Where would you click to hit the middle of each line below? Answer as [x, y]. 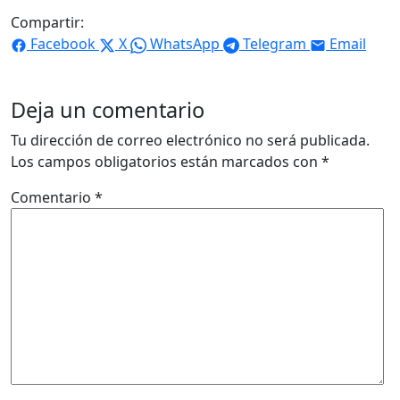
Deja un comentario [108, 110]
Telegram [275, 44]
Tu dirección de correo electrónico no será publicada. [190, 141]
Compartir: [47, 23]
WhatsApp [185, 44]
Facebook [63, 44]
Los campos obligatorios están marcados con [166, 162]
